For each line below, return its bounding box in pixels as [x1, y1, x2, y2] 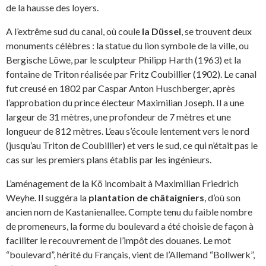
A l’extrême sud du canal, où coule [6, 25, 142, 37]
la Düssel [142, 25, 181, 37]
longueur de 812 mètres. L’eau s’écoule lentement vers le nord [6, 125, 249, 137]
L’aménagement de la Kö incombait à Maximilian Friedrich [6, 177, 239, 189]
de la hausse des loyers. [6, 1, 99, 13]
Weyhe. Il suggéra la [6, 191, 88, 203]
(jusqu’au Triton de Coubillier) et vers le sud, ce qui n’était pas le [6, 139, 258, 151]
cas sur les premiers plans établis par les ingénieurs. [6, 153, 211, 165]
